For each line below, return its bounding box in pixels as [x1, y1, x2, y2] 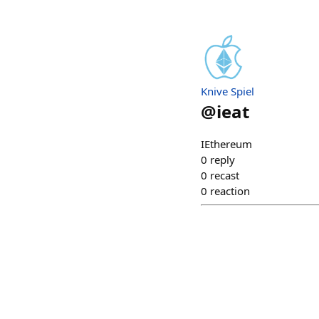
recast [210, 168, 239, 182]
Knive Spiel [201, 84, 254, 98]
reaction [210, 184, 250, 198]
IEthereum [201, 137, 252, 151]
